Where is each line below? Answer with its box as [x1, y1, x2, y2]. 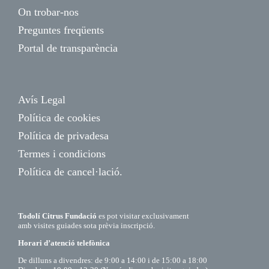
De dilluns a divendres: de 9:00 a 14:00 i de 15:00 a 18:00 [18, 256, 207, 265]
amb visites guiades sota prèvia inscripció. [18, 221, 155, 230]
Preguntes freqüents [18, 24, 104, 36]
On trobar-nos [18, 6, 79, 18]
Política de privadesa [18, 130, 109, 142]
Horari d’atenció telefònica [18, 238, 110, 247]
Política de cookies [18, 112, 100, 124]
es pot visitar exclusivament [97, 211, 189, 220]
